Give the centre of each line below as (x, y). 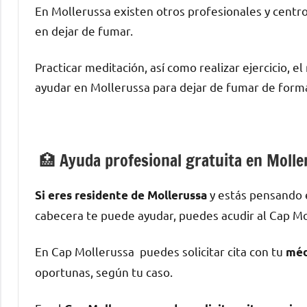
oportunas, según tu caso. (104, 272)
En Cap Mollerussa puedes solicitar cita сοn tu (160, 251)
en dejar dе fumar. (84, 31)
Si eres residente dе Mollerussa (121, 195)
